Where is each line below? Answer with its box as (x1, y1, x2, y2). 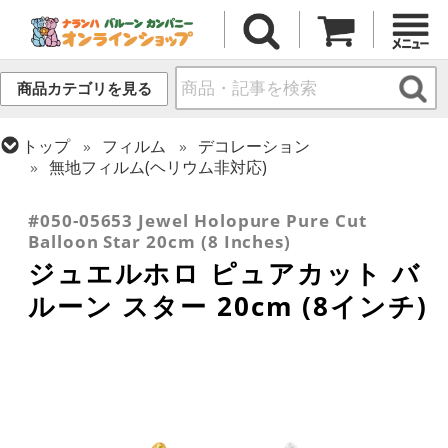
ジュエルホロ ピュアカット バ (28, 255, 422, 292)
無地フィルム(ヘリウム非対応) (49, 155, 268, 178)
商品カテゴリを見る (16, 80, 152, 98)
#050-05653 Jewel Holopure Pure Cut (28, 209, 367, 233)
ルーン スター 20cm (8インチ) (28, 288, 428, 325)
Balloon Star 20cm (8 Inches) (28, 230, 292, 254)
